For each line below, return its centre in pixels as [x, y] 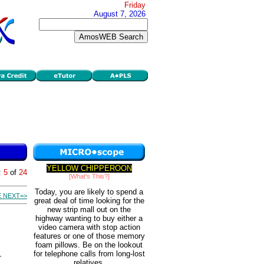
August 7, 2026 [120, 14]
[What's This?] [89, 176]
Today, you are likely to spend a [89, 192]
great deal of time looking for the [89, 201]
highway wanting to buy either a [89, 219]
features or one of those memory [89, 236]
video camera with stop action [89, 227]
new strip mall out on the [89, 210]
